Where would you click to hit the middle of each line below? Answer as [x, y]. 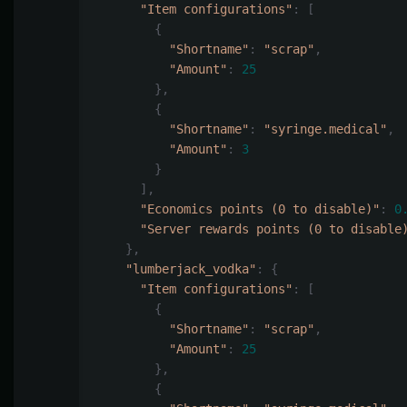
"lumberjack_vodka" [191, 269]
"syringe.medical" [325, 129]
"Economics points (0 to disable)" [260, 209]
